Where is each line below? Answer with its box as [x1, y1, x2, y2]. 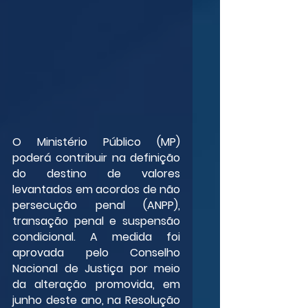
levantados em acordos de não [12, 181, 180, 197]
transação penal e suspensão [12, 212, 180, 229]
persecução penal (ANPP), [12, 197, 180, 213]
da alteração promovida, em [12, 276, 180, 292]
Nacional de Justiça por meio [12, 260, 180, 276]
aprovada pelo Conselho [12, 244, 180, 261]
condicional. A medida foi [12, 228, 180, 245]
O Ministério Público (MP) [12, 133, 180, 150]
